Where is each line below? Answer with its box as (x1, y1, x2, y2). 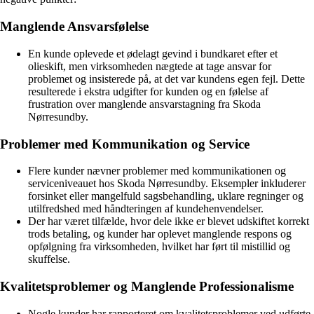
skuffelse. (28, 253, 70, 266)
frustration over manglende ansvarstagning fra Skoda (28, 97, 261, 110)
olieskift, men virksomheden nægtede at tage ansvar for (28, 60, 271, 72)
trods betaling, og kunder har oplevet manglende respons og (28, 228, 292, 240)
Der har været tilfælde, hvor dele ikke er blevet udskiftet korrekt (28, 215, 309, 228)
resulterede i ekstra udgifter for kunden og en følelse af (28, 85, 268, 97)
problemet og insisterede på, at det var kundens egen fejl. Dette (28, 72, 305, 85)
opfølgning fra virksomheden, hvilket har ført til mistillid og (28, 240, 290, 253)
